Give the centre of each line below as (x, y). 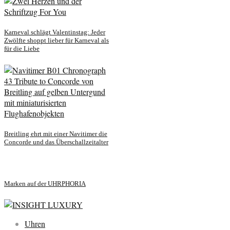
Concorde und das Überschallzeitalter (56, 142)
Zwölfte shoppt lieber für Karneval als (56, 41)
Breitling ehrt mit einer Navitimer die (56, 133)
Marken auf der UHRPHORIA (45, 184)
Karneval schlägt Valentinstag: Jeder (55, 32)
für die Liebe (22, 49)
